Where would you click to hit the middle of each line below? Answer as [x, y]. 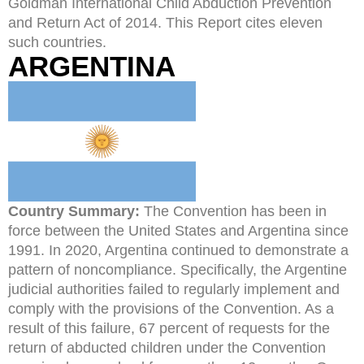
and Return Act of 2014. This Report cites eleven [165, 22]
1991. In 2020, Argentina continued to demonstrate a [178, 251]
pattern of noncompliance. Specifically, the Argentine [178, 270]
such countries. [57, 42]
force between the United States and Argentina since [178, 231]
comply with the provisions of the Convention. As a [171, 309]
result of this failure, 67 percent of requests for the [169, 329]
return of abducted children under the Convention [167, 348]
